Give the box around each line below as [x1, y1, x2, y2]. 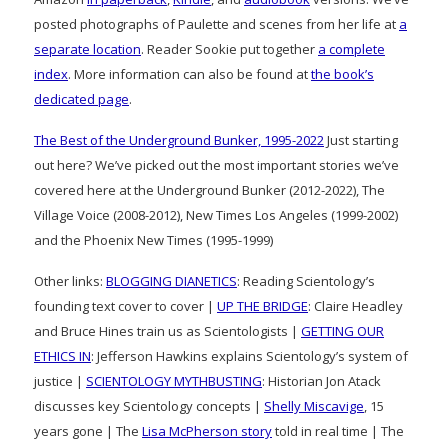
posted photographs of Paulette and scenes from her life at [34, 15, 399, 34]
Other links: [34, 272, 106, 291]
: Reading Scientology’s [237, 272, 375, 291]
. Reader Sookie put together [141, 40, 318, 59]
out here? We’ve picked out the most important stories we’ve [34, 156, 399, 175]
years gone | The [34, 422, 142, 441]
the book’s [311, 65, 374, 84]
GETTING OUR [301, 322, 384, 341]
